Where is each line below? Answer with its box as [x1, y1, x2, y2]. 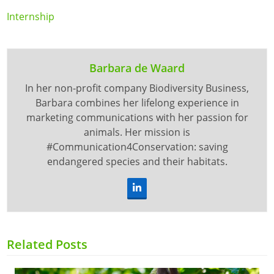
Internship [7, 9, 55, 23]
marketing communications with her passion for [26, 110, 248, 124]
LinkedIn [136, 185, 175, 199]
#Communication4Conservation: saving [46, 139, 228, 154]
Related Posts [7, 235, 88, 253]
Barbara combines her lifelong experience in [35, 95, 239, 109]
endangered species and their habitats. [46, 154, 228, 168]
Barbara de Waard [89, 60, 185, 75]
